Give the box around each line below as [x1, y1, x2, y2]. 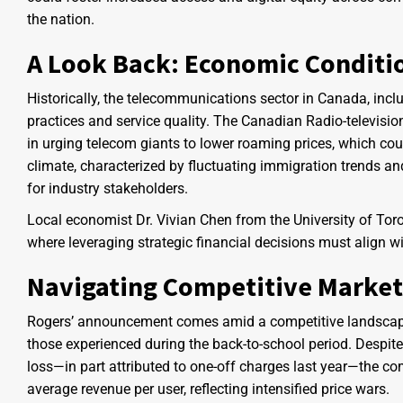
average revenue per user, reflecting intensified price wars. [27, 381, 390, 399]
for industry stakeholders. [27, 180, 188, 198]
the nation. [27, 11, 94, 29]
